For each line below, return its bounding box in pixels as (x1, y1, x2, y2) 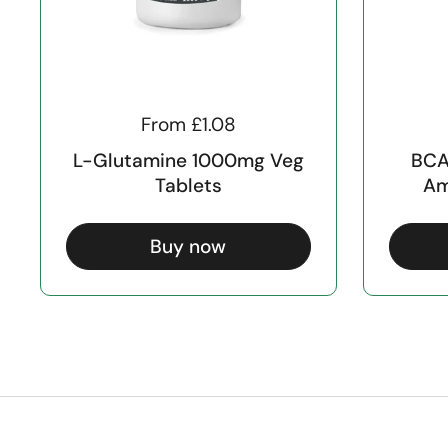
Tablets (154, 173, 222, 199)
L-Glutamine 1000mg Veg (72, 148, 304, 174)
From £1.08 (140, 112, 236, 138)
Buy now (150, 233, 227, 259)
